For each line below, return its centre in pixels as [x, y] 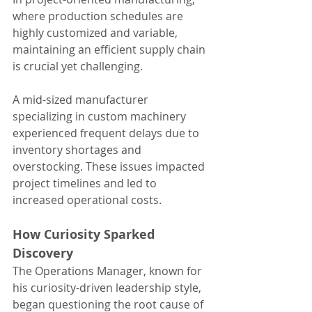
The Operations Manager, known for [109, 271]
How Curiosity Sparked [85, 235]
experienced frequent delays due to [107, 133]
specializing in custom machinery [101, 117]
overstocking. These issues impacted [110, 167]
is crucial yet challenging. [78, 67]
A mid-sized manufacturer [82, 100]
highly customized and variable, [96, 33]
